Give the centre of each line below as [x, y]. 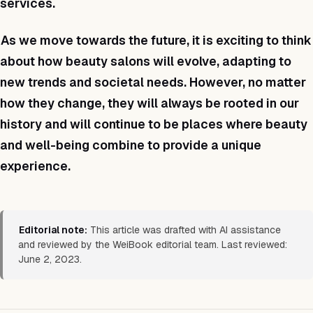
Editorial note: [53, 230]
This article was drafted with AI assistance [184, 230]
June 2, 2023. [50, 259]
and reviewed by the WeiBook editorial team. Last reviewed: [153, 245]
